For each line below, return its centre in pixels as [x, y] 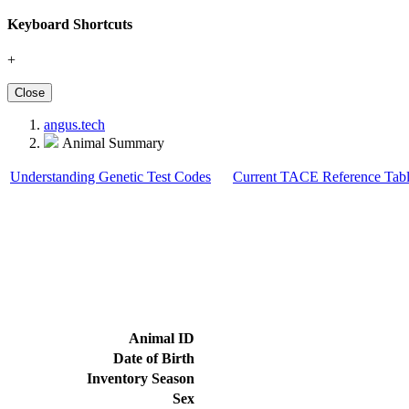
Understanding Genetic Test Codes [110, 177]
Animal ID [162, 338]
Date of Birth [154, 358]
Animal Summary [111, 143]
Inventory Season [141, 378]
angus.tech [74, 125]
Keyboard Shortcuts [70, 24]
